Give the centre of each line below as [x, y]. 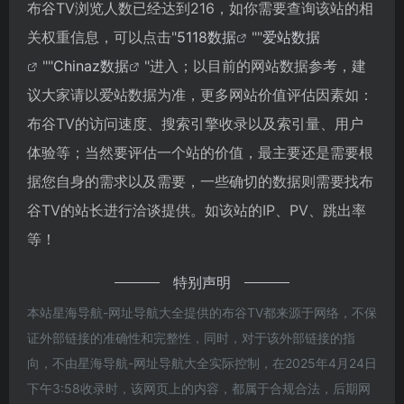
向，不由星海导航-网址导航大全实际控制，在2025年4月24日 [202, 363]
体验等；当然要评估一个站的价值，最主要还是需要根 [200, 152]
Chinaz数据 [91, 65]
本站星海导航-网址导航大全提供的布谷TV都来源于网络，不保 [202, 312]
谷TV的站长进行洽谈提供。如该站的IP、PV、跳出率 [197, 210]
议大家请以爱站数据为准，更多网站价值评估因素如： [200, 94]
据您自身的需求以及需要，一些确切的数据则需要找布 [200, 181]
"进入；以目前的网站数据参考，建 [255, 65]
